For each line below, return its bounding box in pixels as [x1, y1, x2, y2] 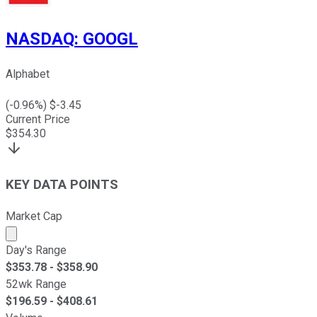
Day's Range [6, 243, 67, 257]
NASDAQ [6, 29, 74, 50]
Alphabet [6, 67, 50, 81]
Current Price [6, 113, 70, 127]
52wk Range [6, 277, 67, 291]
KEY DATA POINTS [6, 176, 118, 192]
